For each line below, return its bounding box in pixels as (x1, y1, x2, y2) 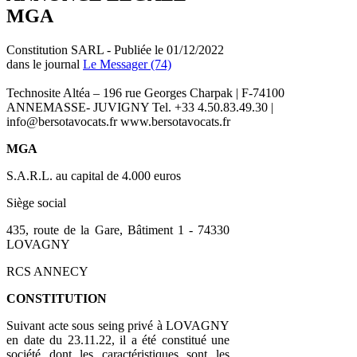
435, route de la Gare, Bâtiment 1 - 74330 (6, 222, 229, 237)
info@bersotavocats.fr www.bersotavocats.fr (6, 114, 230, 128)
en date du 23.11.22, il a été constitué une (6, 332, 229, 347)
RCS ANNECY (6, 264, 88, 278)
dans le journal (6, 57, 83, 71)
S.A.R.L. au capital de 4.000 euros (6, 168, 181, 182)
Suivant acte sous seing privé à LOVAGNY (6, 318, 229, 332)
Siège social (6, 195, 66, 210)
